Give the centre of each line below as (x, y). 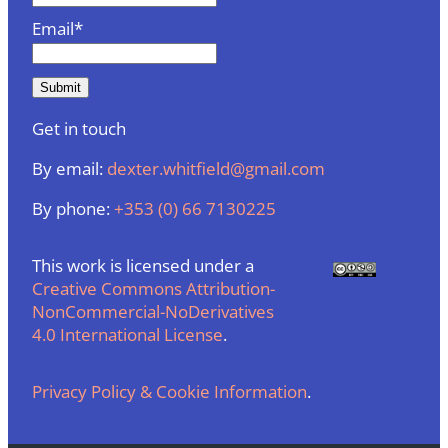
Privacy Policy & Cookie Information (169, 392)
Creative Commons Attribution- (153, 289)
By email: (69, 169)
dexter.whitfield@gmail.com (216, 169)
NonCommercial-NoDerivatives (153, 312)
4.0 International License (127, 335)
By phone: (73, 209)
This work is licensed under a (143, 266)
